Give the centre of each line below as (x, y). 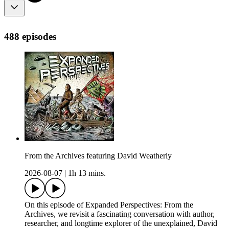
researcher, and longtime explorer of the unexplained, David (121, 223)
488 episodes (30, 36)
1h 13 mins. (87, 173)
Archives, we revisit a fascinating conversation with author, (120, 214)
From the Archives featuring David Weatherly (98, 156)
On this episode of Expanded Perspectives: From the (109, 205)
